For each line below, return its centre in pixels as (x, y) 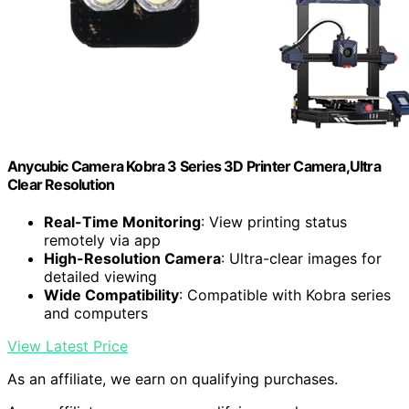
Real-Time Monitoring (122, 222)
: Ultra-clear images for (301, 259)
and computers (96, 314)
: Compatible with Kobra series (285, 295)
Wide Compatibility (111, 295)
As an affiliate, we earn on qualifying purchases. (173, 379)
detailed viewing (100, 277)
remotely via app (102, 241)
